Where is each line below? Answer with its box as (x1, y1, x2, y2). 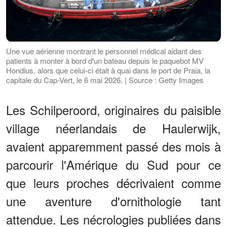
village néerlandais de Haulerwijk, (6, 119, 221, 137)
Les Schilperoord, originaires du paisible (6, 100, 221, 119)
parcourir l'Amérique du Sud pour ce (6, 155, 221, 173)
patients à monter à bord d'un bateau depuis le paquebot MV (6, 55, 204, 66)
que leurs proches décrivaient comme (6, 173, 221, 192)
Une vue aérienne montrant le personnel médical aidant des (6, 45, 202, 56)
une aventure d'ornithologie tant (6, 192, 221, 210)
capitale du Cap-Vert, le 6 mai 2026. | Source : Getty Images (6, 74, 204, 85)
